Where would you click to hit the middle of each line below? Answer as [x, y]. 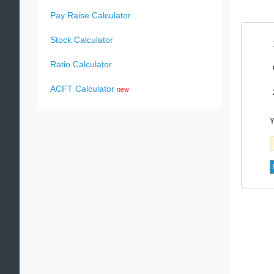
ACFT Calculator [82, 89]
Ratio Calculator [81, 64]
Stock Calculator [82, 40]
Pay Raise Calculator [91, 15]
